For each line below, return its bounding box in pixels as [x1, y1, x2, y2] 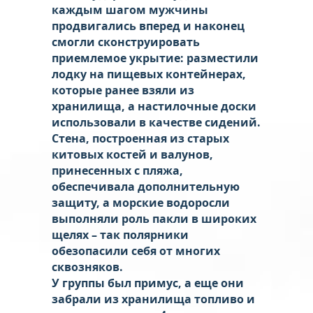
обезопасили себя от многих [52, 242, 220, 259]
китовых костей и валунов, [52, 146, 213, 162]
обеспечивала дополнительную [52, 178, 240, 194]
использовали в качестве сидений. [52, 114, 261, 130]
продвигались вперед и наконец [52, 17, 245, 34]
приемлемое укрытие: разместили [52, 50, 259, 66]
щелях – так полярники [52, 226, 189, 242]
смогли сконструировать [52, 34, 200, 50]
